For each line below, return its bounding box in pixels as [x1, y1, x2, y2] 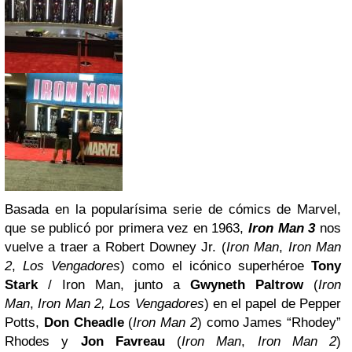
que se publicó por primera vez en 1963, [5, 221, 249, 236]
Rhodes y [5, 334, 81, 349]
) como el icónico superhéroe [120, 258, 312, 273]
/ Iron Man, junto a [38, 277, 190, 292]
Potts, [5, 315, 44, 330]
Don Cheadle [43, 315, 124, 330]
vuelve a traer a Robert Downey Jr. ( [5, 240, 226, 255]
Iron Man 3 [248, 221, 316, 236]
